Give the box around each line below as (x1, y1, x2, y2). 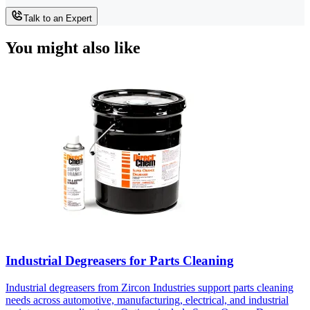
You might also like (6, 39, 140, 57)
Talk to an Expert (24, 12, 92, 24)
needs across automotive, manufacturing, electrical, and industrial (6, 293, 289, 306)
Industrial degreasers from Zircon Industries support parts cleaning (6, 281, 293, 293)
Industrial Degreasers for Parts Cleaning (6, 253, 234, 268)
